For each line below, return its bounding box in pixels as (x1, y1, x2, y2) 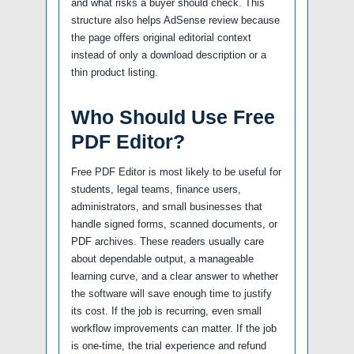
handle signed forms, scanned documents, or (71, 217, 277, 230)
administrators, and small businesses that (71, 200, 262, 213)
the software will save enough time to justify (71, 287, 272, 299)
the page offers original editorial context (71, 31, 251, 43)
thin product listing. (71, 66, 158, 78)
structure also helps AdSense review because (71, 13, 280, 26)
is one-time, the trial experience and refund (71, 339, 266, 352)
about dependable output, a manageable (71, 252, 254, 265)
